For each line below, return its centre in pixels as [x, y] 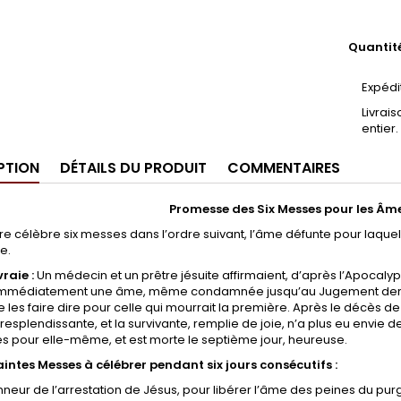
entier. [380, 128]
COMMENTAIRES [284, 167]
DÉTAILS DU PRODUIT [133, 167]
